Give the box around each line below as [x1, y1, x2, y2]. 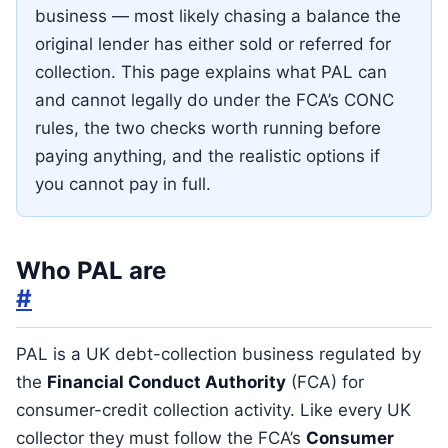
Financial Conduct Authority [47, 372, 286, 392]
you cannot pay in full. [35, 174, 211, 194]
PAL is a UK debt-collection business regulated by [16, 344, 421, 364]
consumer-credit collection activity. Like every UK [16, 400, 411, 420]
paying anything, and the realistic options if [35, 146, 380, 166]
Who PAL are [16, 256, 166, 285]
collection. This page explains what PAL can [35, 62, 387, 82]
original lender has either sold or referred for [35, 34, 391, 54]
